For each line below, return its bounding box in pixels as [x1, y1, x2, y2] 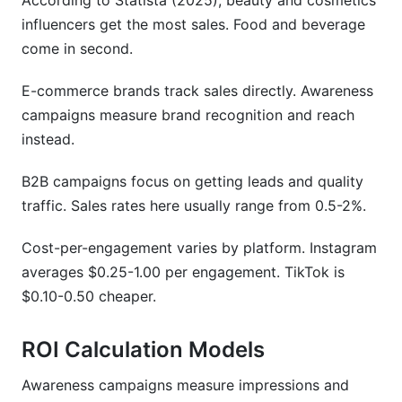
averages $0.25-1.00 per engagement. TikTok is [22, 263, 345, 281]
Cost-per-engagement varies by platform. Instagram [22, 239, 377, 257]
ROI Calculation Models [22, 336, 265, 363]
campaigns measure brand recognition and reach [22, 106, 354, 124]
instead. [22, 130, 74, 148]
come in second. [22, 39, 133, 57]
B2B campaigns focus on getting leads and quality [22, 172, 363, 190]
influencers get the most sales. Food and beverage [22, 15, 365, 33]
